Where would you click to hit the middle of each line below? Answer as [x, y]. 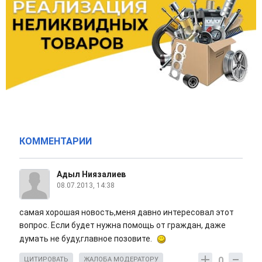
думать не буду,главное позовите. [87, 239]
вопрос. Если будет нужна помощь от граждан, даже [123, 225]
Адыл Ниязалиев [91, 175]
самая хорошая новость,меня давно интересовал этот [127, 213]
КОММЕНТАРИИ [56, 142]
